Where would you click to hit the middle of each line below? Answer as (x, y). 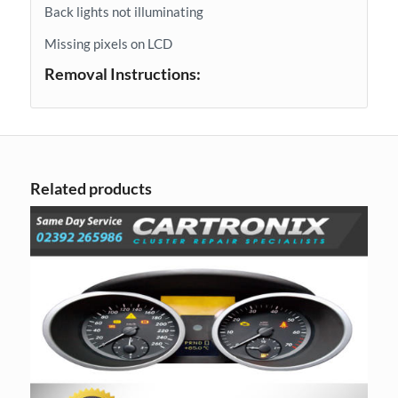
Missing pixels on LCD (108, 44)
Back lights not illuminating (123, 11)
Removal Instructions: (122, 74)
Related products (91, 188)
